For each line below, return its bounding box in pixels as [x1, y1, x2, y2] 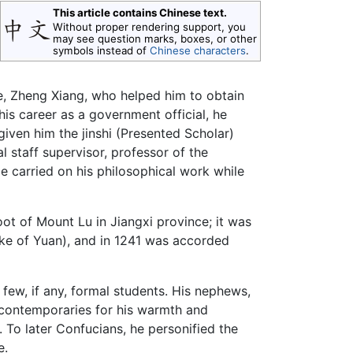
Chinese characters [149, 44, 246, 58]
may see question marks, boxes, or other [52, 32, 257, 46]
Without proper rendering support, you [52, 20, 246, 34]
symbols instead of [52, 44, 150, 58]
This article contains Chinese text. [52, 6, 227, 20]
